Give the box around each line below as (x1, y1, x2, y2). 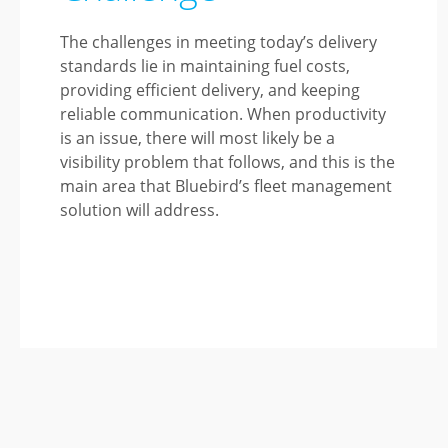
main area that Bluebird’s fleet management (60, 175, 392, 197)
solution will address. (60, 199, 219, 221)
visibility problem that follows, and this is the (60, 151, 395, 173)
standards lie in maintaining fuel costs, (60, 55, 350, 77)
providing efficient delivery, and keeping (60, 79, 360, 101)
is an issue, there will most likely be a (60, 127, 335, 149)
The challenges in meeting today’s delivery (60, 31, 377, 53)
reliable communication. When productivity (60, 103, 386, 125)
